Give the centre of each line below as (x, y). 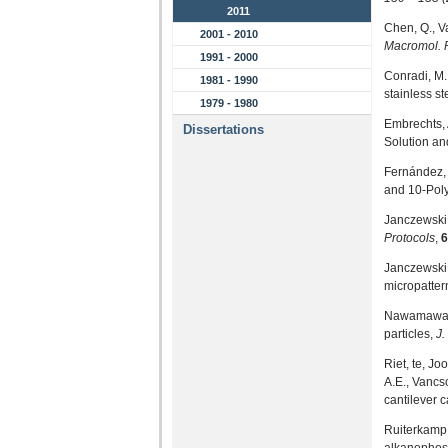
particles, (410, 334)
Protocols (409, 238)
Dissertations (223, 129)
